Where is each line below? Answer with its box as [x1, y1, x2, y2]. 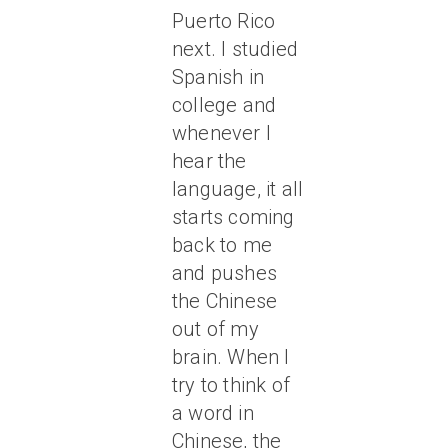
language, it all [172, 177, 304, 201]
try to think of [172, 373, 290, 397]
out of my [172, 317, 259, 341]
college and [172, 93, 277, 117]
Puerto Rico [172, 9, 276, 33]
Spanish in [172, 65, 264, 89]
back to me [172, 233, 272, 257]
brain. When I [172, 345, 290, 369]
